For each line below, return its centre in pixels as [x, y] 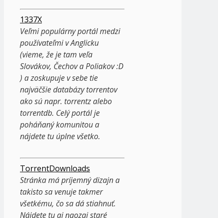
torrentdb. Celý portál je [60, 113]
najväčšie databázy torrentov [69, 89]
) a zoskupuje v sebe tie [59, 78]
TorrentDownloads [55, 168]
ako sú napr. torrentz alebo [66, 101]
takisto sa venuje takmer [61, 191]
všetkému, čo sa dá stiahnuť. [68, 203]
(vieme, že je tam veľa [56, 54]
